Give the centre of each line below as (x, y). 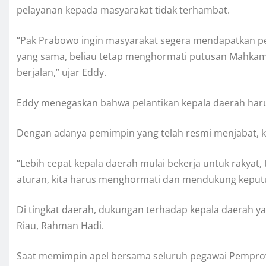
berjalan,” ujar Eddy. (61, 73)
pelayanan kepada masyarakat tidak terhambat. (123, 10)
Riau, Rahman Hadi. (60, 226)
